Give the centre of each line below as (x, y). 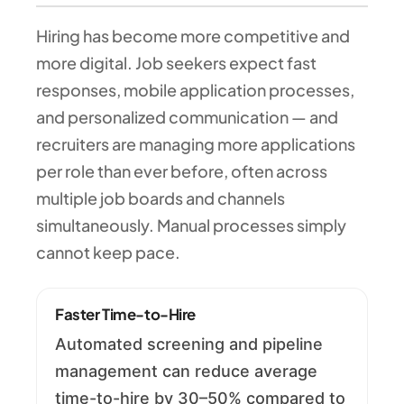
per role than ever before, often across (182, 170)
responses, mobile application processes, (195, 89)
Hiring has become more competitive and (193, 35)
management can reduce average (186, 371)
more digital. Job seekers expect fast (176, 62)
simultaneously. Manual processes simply (191, 225)
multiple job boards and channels (161, 197)
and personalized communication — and (187, 116)
